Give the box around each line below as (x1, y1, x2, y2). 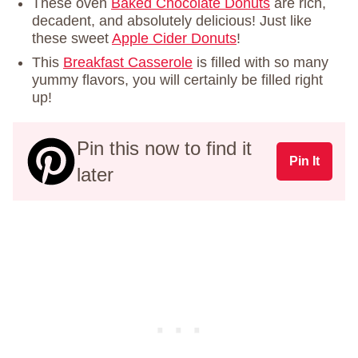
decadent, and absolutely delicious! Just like (32, 13, 312, 30)
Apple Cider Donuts (112, 30, 237, 47)
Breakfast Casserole (63, 54, 193, 71)
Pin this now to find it (77, 137, 252, 160)
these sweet (32, 30, 112, 47)
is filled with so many (193, 54, 328, 71)
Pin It (289, 154, 320, 169)
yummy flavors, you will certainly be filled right (32, 72, 323, 89)
